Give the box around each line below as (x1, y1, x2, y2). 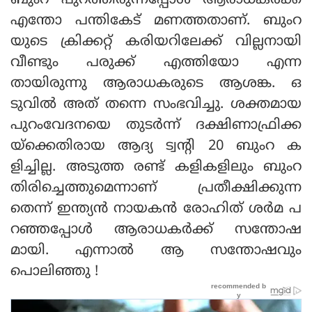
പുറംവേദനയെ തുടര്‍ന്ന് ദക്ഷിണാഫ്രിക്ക (10, 116, 302, 134)
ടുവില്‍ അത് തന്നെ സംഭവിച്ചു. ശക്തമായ (10, 95, 302, 114)
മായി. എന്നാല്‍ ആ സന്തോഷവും (10, 242, 302, 260)
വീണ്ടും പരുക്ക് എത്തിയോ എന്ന (10, 54, 302, 72)
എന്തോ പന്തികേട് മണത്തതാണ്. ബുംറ (10, 12, 302, 30)
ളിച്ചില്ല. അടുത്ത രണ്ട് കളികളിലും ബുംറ (10, 158, 302, 176)
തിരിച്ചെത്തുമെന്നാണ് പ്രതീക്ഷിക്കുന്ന (10, 179, 302, 197)
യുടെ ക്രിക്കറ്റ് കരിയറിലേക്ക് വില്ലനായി (10, 33, 302, 51)
